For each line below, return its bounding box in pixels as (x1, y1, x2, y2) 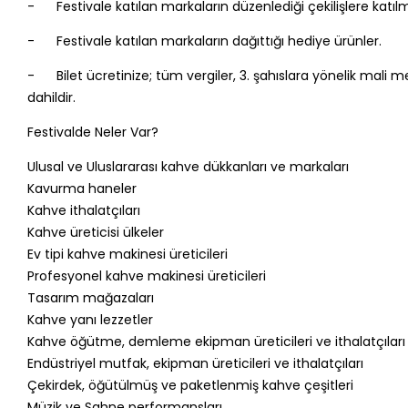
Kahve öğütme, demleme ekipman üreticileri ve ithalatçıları (26, 331, 405, 351)
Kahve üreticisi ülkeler (26, 222, 164, 241)
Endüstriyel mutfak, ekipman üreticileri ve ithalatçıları (26, 353, 363, 372)
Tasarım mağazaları (26, 288, 154, 307)
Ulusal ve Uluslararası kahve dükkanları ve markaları (26, 157, 349, 176)
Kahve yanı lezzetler (26, 310, 153, 329)
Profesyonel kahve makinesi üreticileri (26, 266, 266, 285)
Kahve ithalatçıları (26, 200, 140, 219)
